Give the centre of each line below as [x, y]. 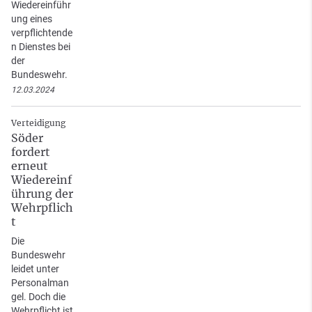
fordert [31, 151]
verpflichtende [42, 32]
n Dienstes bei [41, 46]
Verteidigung [38, 123]
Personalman [40, 282]
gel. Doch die [38, 296]
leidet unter [35, 268]
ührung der [42, 193]
